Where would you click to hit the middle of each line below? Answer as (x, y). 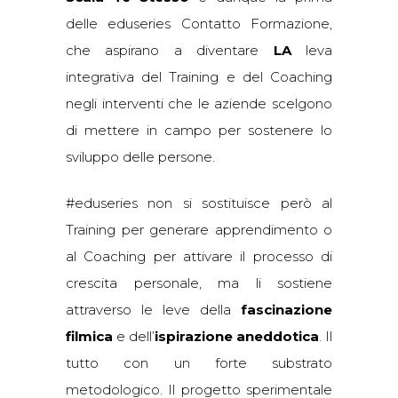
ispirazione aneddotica (237, 336)
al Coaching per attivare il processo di (199, 256)
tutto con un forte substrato (199, 363)
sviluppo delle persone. (140, 157)
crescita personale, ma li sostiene (199, 283)
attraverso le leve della (153, 310)
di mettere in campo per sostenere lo (199, 130)
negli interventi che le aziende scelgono (199, 103)
